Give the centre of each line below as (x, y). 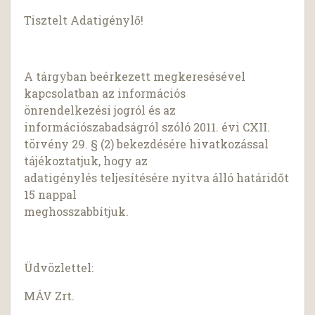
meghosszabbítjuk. (77, 212)
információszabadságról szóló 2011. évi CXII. (147, 127)
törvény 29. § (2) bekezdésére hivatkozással (147, 144)
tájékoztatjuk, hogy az (86, 161)
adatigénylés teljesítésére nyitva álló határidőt (157, 178)
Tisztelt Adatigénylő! (84, 20)
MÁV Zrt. (50, 296)
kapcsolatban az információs (105, 94)
